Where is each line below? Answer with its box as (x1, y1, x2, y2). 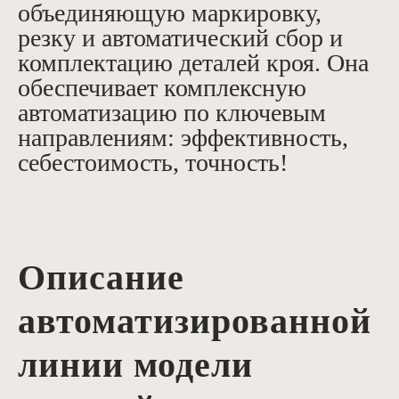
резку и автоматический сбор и (18, 24, 343, 53)
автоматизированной (18, 301, 371, 342)
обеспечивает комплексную (18, 74, 306, 102)
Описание (18, 257, 184, 298)
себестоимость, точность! (18, 149, 288, 177)
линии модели (18, 345, 253, 386)
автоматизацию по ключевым (18, 99, 326, 127)
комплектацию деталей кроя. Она (18, 49, 369, 77)
